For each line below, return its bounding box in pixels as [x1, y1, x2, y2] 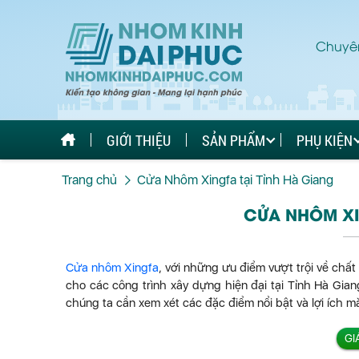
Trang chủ [62, 172, 117, 188]
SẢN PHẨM [202, 130, 265, 150]
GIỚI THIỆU [107, 130, 171, 150]
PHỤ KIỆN [296, 130, 353, 150]
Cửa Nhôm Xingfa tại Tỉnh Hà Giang [137, 172, 333, 188]
